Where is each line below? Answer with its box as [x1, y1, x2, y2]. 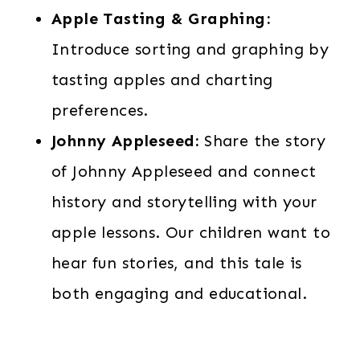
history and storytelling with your [51, 192, 317, 211]
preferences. [51, 100, 149, 120]
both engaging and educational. [51, 284, 307, 303]
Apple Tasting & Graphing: [51, 9, 270, 28]
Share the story [198, 131, 326, 150]
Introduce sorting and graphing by [51, 39, 329, 59]
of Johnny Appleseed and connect [51, 162, 317, 181]
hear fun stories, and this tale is [51, 253, 302, 272]
